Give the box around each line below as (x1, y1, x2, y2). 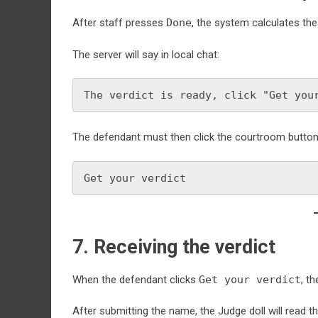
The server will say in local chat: (72, 48, 219, 61)
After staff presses (72, 16, 166, 29)
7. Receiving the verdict (72, 235, 275, 258)
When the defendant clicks (72, 273, 199, 286)
